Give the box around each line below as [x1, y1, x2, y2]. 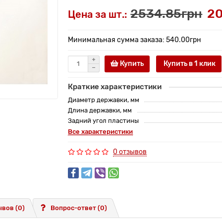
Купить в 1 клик [162, 59, 216, 68]
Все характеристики [68, 127, 133, 135]
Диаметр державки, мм [68, 96, 140, 104]
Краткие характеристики [68, 82, 162, 91]
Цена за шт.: [68, 8, 128, 20]
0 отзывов [113, 147, 147, 156]
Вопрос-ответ [51, 204, 98, 212]
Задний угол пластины [68, 116, 139, 124]
